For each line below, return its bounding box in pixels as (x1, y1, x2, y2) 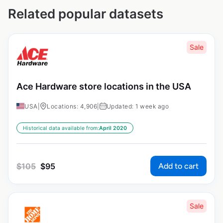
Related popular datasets (8, 5, 163, 21)
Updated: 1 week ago (106, 102, 169, 110)
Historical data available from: (23, 124, 99, 131)
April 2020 (99, 124, 127, 131)
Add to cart (158, 161, 199, 171)
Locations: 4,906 (47, 102, 97, 110)
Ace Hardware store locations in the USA (16, 81, 191, 92)
